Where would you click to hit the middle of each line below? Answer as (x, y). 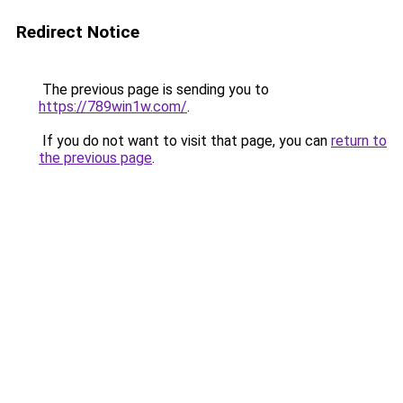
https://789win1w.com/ (113, 107)
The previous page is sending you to (154, 90)
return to (359, 141)
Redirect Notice (78, 32)
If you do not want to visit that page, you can (185, 141)
